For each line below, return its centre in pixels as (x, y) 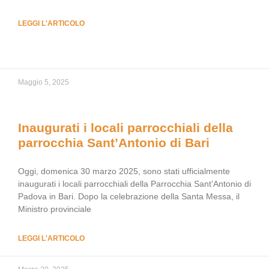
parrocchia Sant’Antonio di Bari (114, 143)
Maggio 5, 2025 (44, 82)
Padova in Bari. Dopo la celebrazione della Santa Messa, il (129, 196)
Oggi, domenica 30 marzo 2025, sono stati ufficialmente (124, 171)
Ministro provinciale (55, 209)
